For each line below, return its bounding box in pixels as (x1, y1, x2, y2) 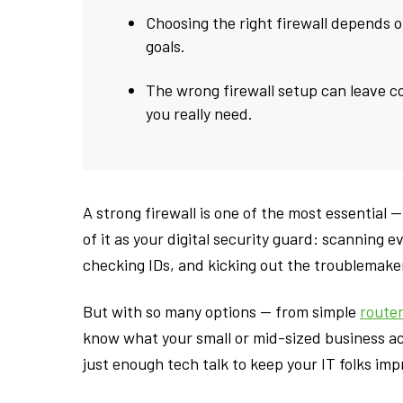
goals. (145, 35, 185, 56)
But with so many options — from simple (83, 301, 360, 322)
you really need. (145, 103, 253, 124)
